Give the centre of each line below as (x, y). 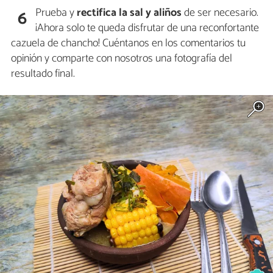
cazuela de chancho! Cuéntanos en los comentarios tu (128, 43)
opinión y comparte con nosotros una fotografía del (122, 58)
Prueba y (55, 12)
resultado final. (43, 73)
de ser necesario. (220, 12)
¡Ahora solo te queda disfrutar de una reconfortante (147, 28)
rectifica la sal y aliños (128, 12)
